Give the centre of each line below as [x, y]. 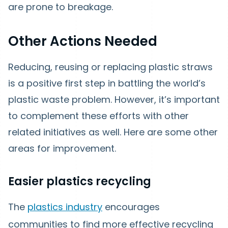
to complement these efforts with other [98, 116]
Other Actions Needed [83, 41]
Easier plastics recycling [80, 181]
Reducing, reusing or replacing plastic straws [110, 67]
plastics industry [65, 207]
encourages [131, 207]
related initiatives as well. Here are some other [113, 132]
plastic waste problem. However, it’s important [114, 99]
